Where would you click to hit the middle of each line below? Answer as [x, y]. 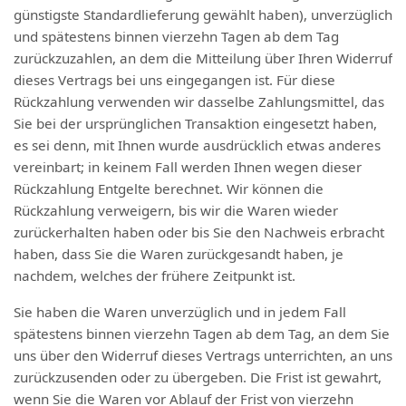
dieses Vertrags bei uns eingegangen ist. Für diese [174, 80]
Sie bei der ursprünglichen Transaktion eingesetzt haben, [195, 123]
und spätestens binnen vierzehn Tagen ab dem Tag [176, 36]
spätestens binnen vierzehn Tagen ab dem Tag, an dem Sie [202, 333]
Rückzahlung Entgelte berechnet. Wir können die [169, 188]
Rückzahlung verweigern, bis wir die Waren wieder [176, 210]
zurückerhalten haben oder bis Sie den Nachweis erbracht [199, 232]
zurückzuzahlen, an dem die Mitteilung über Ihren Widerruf [203, 58]
